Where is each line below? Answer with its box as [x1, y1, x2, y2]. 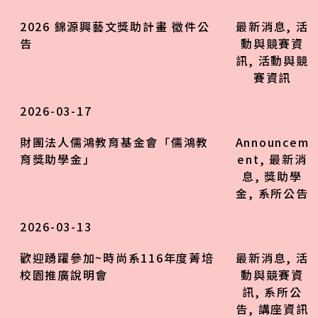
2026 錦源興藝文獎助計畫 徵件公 [19, 18, 210, 35]
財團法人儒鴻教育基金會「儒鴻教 [19, 133, 209, 151]
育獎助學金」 [19, 150, 96, 168]
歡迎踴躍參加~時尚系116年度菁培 [19, 249, 214, 267]
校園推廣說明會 [19, 266, 109, 284]
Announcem [235, 133, 309, 151]
